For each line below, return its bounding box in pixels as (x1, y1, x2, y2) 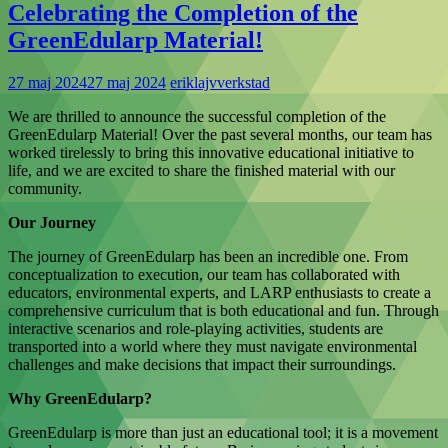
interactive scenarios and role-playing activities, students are (8, 319, 383, 337)
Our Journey (8, 213, 96, 231)
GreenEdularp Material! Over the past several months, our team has (8, 125, 432, 143)
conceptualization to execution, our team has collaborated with (8, 265, 400, 283)
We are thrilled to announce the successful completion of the (8, 107, 386, 125)
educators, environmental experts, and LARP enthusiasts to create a (8, 283, 431, 301)
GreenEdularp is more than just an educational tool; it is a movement (8, 423, 438, 441)
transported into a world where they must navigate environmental (8, 337, 417, 355)
